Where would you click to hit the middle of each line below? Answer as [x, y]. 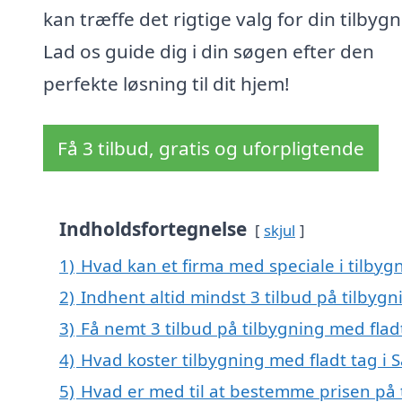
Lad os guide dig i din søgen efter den [209, 52]
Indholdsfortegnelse [153, 229]
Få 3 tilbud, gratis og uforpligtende [211, 149]
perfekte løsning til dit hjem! [166, 84]
